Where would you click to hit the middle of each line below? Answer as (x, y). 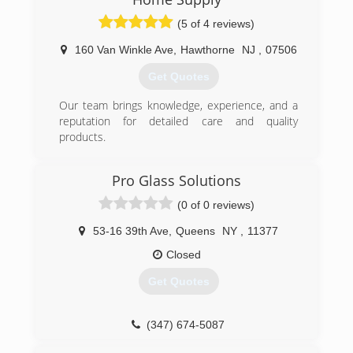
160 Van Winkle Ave (124, 50)
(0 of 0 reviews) (216, 205)
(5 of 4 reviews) (216, 24)
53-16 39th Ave (131, 231)
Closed (183, 255)
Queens (195, 231)
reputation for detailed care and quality (178, 121)
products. (82, 137)
